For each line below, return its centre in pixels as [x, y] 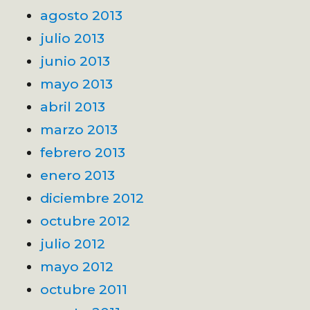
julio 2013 [73, 38]
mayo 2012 [77, 266]
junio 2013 [75, 61]
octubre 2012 [85, 220]
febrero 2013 [83, 152]
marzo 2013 [79, 129]
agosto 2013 [82, 15]
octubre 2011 [84, 289]
